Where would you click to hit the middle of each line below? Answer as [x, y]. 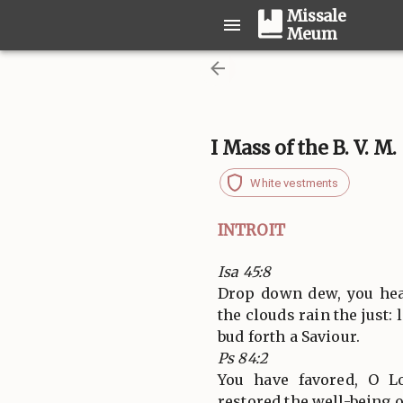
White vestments [295, 183]
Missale [317, 16]
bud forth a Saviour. [289, 336]
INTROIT [251, 230]
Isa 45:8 [245, 271]
